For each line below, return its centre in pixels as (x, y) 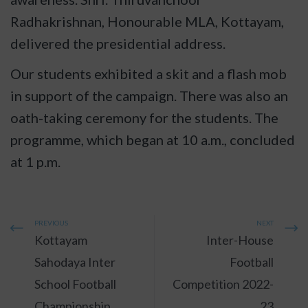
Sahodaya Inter (75, 262)
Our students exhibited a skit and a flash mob (148, 73)
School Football (75, 284)
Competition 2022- (223, 284)
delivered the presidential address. (118, 43)
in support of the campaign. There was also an (149, 95)
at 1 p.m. (35, 161)
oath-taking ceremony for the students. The (144, 117)
